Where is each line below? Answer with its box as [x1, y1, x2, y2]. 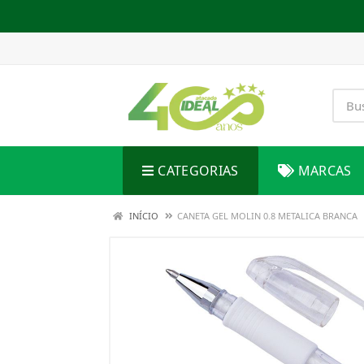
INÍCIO [127, 210, 158, 222]
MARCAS [297, 162, 352, 180]
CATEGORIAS [158, 162, 239, 180]
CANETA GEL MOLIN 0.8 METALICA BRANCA [177, 210, 357, 222]
